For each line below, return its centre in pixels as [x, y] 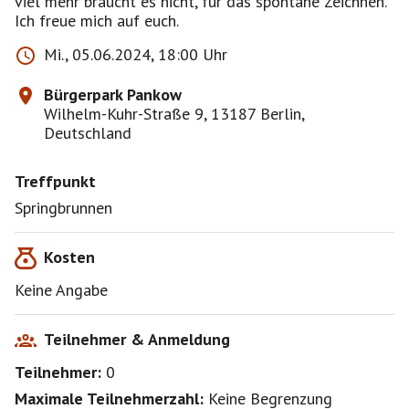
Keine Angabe [61, 290]
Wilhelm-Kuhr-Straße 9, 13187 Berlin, [174, 114]
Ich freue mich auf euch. [97, 21]
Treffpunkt [55, 181]
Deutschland [88, 133]
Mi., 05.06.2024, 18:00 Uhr [136, 54]
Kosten [69, 257]
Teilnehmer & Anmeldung [137, 339]
